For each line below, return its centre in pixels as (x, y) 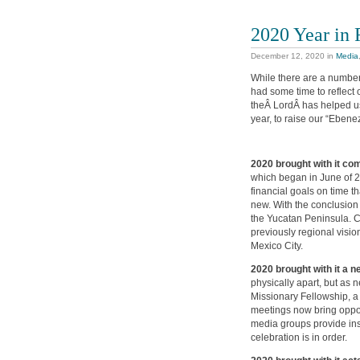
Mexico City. (277, 245)
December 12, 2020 (288, 56)
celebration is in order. (299, 337)
